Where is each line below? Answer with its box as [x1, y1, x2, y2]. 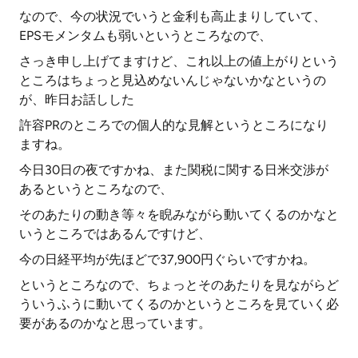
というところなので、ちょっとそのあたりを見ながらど [19, 277, 339, 292]
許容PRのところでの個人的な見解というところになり [19, 117, 328, 133]
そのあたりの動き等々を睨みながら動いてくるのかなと [19, 207, 339, 222]
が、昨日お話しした [19, 92, 134, 107]
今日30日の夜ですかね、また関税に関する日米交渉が [19, 162, 328, 177]
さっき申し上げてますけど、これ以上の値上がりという [19, 54, 339, 69]
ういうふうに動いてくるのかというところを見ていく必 [19, 296, 339, 312]
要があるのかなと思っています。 [19, 316, 211, 331]
